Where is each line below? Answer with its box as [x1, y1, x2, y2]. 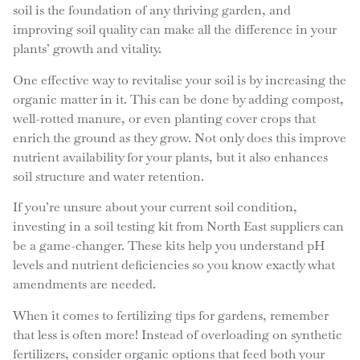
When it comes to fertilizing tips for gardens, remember [12, 306, 329, 324]
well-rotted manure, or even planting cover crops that [12, 109, 316, 127]
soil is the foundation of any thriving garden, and [12, 2, 291, 19]
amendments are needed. [12, 276, 156, 293]
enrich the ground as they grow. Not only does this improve [12, 129, 346, 146]
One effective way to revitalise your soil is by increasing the [12, 71, 346, 88]
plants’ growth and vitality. [12, 40, 162, 58]
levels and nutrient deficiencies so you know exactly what [12, 256, 335, 274]
